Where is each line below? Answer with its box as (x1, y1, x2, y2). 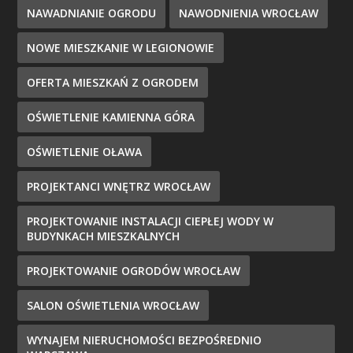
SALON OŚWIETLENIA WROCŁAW (27, 298, 200, 313)
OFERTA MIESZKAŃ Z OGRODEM (27, 75, 199, 90)
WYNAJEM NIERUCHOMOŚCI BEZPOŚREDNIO (27, 333, 262, 347)
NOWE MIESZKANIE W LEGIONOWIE (27, 40, 215, 55)
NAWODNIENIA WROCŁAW (179, 6, 319, 20)
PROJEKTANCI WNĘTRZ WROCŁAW (27, 179, 211, 194)
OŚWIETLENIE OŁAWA (27, 144, 143, 159)
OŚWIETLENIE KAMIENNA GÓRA (27, 110, 195, 124)
